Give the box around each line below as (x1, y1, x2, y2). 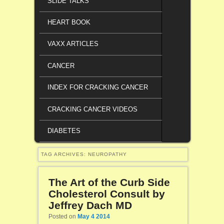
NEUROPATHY (87, 151, 127, 157)
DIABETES (47, 126, 81, 134)
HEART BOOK (47, 18, 91, 26)
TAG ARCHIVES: (40, 151, 88, 157)
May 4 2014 (77, 213, 110, 220)
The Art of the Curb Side (48, 176, 170, 188)
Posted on (48, 213, 77, 220)
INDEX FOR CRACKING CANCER (47, 83, 148, 91)
